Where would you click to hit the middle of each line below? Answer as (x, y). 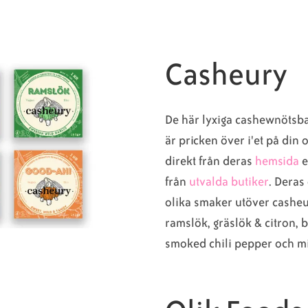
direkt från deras (210, 161)
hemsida (277, 161)
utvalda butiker (229, 181)
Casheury (227, 75)
